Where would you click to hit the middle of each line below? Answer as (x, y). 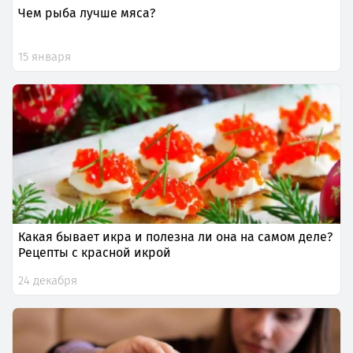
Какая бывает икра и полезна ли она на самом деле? (175, 237)
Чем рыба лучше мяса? (87, 13)
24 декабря (48, 281)
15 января (45, 57)
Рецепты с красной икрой (95, 253)
